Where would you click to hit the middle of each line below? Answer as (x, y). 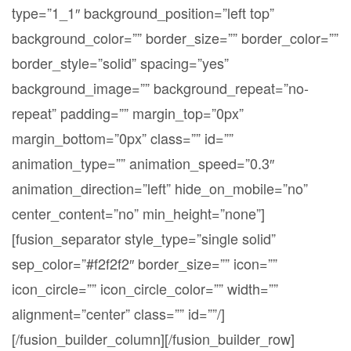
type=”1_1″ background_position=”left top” (143, 13)
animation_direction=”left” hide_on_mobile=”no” (160, 188)
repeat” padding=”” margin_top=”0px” (128, 113)
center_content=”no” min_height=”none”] (138, 213)
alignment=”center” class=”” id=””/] (118, 314)
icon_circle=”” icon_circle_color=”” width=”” (145, 289)
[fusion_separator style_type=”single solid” (144, 239)
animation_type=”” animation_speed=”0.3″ (143, 163)
